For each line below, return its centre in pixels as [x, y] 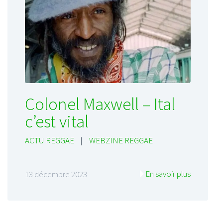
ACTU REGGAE [50, 140]
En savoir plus [168, 174]
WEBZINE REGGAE [121, 140]
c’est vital [57, 121]
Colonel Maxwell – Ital [100, 104]
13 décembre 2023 [56, 174]
